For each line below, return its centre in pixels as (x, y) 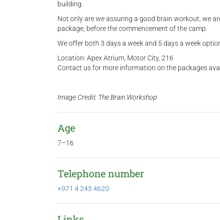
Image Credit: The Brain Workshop (107, 97)
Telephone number (101, 173)
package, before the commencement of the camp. (132, 28)
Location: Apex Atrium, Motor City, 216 (115, 58)
